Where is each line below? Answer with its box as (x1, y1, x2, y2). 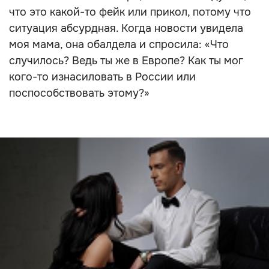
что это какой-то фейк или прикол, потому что (9, 5, 251, 19)
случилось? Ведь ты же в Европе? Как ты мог (9, 54, 243, 67)
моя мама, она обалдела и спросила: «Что (9, 38, 229, 51)
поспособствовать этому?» (9, 86, 150, 100)
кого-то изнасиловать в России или (9, 70, 196, 83)
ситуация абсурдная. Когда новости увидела (9, 22, 243, 35)
